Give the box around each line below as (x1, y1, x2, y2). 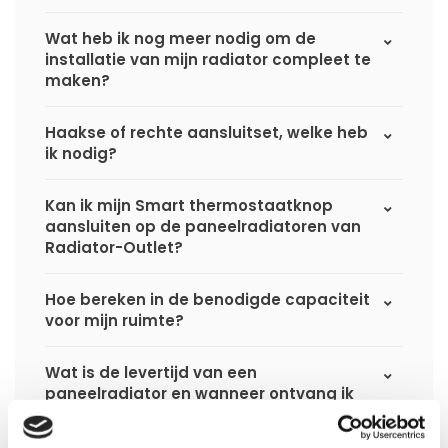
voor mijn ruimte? (45, 310, 184, 332)
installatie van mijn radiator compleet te (45, 49, 371, 71)
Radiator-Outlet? (45, 237, 183, 259)
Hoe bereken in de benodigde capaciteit (45, 289, 370, 311)
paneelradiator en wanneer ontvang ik (45, 383, 354, 405)
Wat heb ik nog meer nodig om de (45, 28, 316, 50)
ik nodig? (45, 143, 117, 165)
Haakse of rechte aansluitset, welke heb (45, 122, 368, 144)
